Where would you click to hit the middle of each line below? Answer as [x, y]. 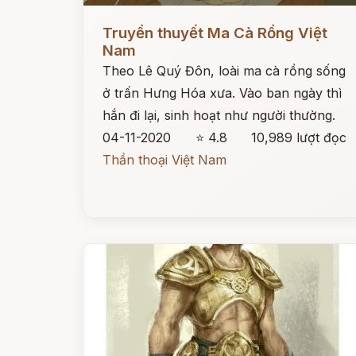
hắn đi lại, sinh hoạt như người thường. [219, 115]
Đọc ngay [112, 21]
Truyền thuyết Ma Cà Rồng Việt [215, 33]
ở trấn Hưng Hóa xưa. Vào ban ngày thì [222, 93]
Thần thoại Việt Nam [164, 160]
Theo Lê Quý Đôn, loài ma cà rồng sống [224, 71]
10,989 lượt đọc [299, 137]
